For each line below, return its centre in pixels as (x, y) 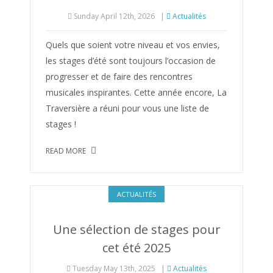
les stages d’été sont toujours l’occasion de (131, 61)
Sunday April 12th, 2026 (113, 16)
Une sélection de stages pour (136, 229)
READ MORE (67, 151)
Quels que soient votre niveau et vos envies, (133, 45)
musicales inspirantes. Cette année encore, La (136, 92)
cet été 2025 (136, 248)
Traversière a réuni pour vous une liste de (127, 108)
